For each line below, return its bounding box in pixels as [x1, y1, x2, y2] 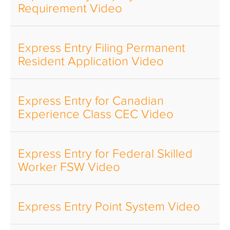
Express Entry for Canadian [18, 95, 164, 107]
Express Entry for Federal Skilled [18, 148, 193, 160]
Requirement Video [18, 3, 122, 15]
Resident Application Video [18, 55, 164, 68]
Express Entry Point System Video [18, 201, 200, 213]
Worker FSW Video [18, 161, 120, 174]
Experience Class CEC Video [18, 108, 174, 121]
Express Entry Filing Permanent [18, 42, 185, 54]
